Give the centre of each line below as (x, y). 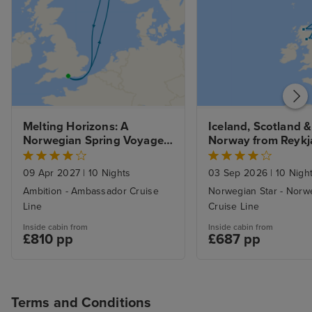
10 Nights (108, 173)
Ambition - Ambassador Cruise (91, 192)
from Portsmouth (69, 155)
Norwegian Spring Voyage (93, 141)
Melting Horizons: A (76, 127)
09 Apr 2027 (53, 173)
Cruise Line (234, 207)
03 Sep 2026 (240, 173)
